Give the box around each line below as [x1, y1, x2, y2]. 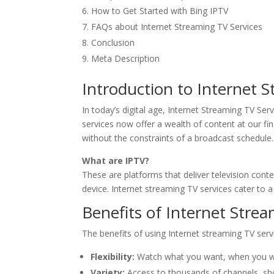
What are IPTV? [82, 155, 150, 166]
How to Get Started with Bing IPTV [91, 5, 229, 17]
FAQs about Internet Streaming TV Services [91, 21, 263, 32]
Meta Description [91, 53, 160, 64]
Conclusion [91, 37, 135, 48]
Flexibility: [91, 251, 135, 262]
